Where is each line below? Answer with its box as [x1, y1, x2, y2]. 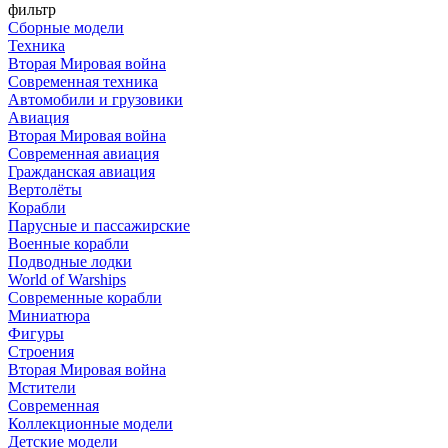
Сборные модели [8, 18, 124, 36]
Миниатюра [8, 306, 90, 324]
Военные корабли [8, 234, 129, 252]
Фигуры [8, 324, 64, 342]
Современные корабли [8, 288, 162, 306]
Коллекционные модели [8, 414, 173, 432]
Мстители [8, 378, 76, 396]
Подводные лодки [8, 252, 132, 270]
